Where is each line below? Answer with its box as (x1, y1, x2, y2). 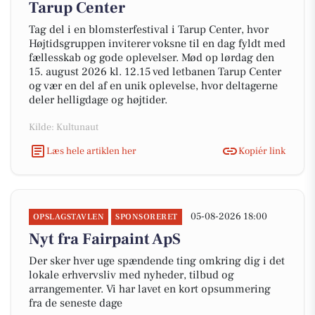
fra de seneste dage (29, 296, 122, 310)
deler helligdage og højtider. (29, 93, 167, 107)
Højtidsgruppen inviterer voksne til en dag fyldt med (29, 37, 285, 51)
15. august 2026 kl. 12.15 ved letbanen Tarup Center (29, 65, 281, 79)
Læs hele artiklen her (46, 144, 136, 157)
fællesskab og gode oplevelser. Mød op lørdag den (29, 51, 274, 65)
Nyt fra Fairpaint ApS (29, 229, 181, 249)
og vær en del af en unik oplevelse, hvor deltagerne (29, 79, 278, 93)
